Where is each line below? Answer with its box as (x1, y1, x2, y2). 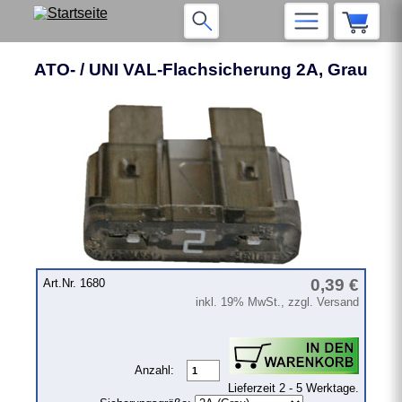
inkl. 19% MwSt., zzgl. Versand (195, 295, 359, 310)
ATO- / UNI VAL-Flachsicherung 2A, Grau (34, 60, 368, 79)
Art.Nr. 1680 (43, 276, 106, 291)
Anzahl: (134, 363, 178, 378)
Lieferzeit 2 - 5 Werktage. (227, 381, 359, 396)
